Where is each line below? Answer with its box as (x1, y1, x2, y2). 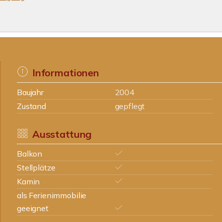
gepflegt (114, 101, 145, 111)
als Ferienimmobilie (17, 190, 87, 200)
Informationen (32, 66, 99, 79)
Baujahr (17, 87, 44, 97)
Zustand (17, 101, 46, 111)
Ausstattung (32, 128, 92, 140)
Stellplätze (17, 163, 55, 172)
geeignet (17, 203, 49, 213)
